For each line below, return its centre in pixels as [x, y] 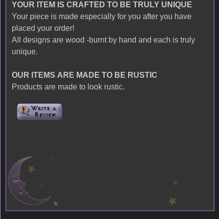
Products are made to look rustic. [68, 87]
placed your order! [43, 28]
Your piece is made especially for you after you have [101, 16]
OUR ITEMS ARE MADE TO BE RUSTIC [84, 75]
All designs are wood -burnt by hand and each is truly [103, 40]
